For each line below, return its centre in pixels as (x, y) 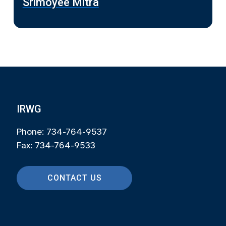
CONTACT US (74, 178)
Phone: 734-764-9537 (62, 132)
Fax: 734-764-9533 (56, 145)
